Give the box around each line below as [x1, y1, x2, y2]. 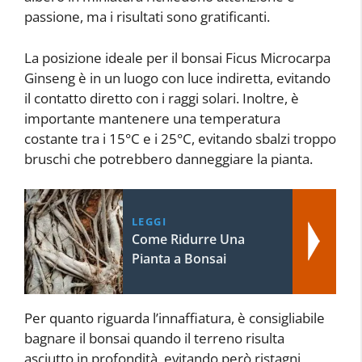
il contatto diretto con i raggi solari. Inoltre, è [24, 88, 299, 107]
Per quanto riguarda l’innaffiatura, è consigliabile [24, 309, 325, 328]
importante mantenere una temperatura [24, 108, 280, 128]
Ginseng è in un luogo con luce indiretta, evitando [24, 68, 330, 87]
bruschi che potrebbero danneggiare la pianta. [24, 149, 313, 168]
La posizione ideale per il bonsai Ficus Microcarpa [24, 48, 330, 67]
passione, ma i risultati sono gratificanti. [24, 7, 270, 27]
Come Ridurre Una [131, 230, 245, 249]
